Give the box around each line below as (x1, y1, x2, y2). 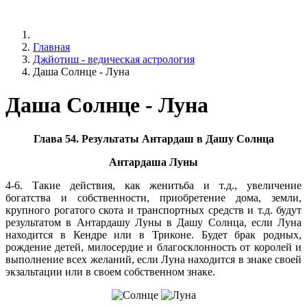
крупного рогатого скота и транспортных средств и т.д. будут (5, 204, 302, 216)
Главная (33, 41, 70, 53)
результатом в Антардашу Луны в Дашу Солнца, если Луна (5, 216, 302, 228)
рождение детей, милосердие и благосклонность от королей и (5, 241, 302, 253)
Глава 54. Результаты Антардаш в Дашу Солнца (33, 132, 274, 145)
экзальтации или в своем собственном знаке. (5, 265, 215, 278)
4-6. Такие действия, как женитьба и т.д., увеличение (5, 179, 302, 191)
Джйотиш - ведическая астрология (33, 53, 195, 65)
